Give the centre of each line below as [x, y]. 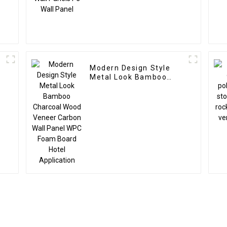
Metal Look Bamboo [128, 77]
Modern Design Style [130, 68]
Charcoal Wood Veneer [134, 86]
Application [112, 114]
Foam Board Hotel [125, 105]
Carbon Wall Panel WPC [135, 96]
